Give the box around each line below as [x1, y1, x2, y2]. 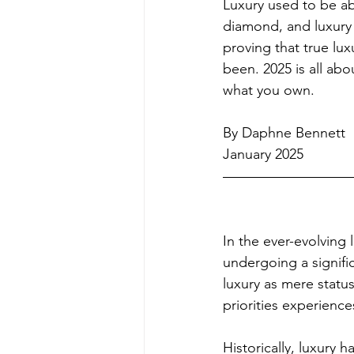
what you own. [223, 81, 314, 99]
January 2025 [223, 145, 303, 163]
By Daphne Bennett [223, 124, 345, 141]
